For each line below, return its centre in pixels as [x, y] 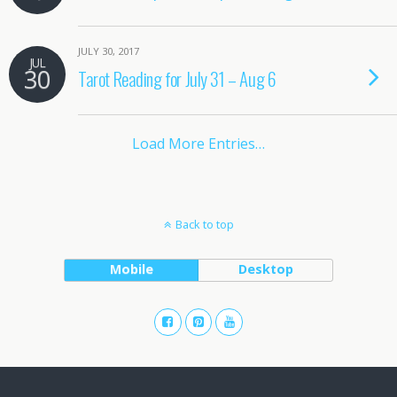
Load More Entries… [198, 144]
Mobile [131, 269]
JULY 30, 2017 [109, 51]
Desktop [265, 269]
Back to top [204, 224]
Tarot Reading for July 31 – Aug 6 [177, 78]
